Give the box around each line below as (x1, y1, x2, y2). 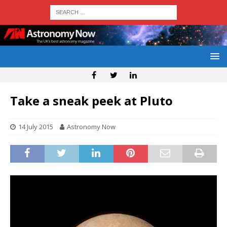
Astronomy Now (67, 122, 116, 132)
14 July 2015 (18, 122, 53, 132)
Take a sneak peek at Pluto (10, 92, 173, 109)
